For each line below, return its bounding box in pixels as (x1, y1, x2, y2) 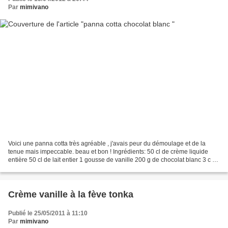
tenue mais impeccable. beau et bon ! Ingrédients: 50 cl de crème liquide (8, 148, 208, 155)
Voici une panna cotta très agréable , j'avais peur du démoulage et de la (8, 139, 206, 147)
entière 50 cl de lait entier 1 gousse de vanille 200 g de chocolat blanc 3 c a (8, 156, 216, 163)
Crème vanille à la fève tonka (8, 189, 133, 199)
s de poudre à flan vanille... (8, 164, 82, 172)
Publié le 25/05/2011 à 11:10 (8, 209, 88, 217)
